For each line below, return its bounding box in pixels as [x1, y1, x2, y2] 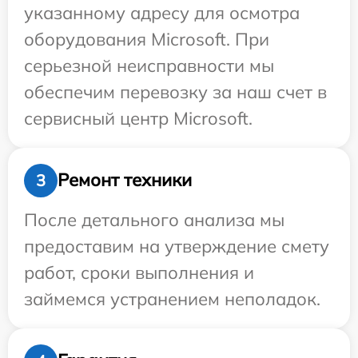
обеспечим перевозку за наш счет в [24, 80, 327, 103]
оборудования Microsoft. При [24, 27, 269, 50]
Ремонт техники [58, 169, 192, 192]
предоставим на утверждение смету [24, 234, 329, 257]
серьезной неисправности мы [24, 54, 274, 77]
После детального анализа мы [24, 208, 284, 231]
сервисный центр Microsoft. [24, 106, 253, 129]
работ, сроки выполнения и [24, 261, 254, 284]
